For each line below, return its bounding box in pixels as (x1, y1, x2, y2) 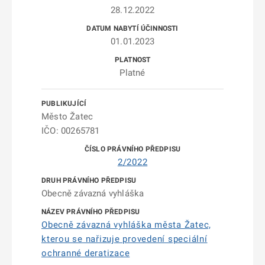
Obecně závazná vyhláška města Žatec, (41, 219, 211, 230)
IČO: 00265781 (41, 125, 100, 136)
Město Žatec (41, 111, 93, 122)
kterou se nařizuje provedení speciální (41, 234, 208, 244)
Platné (119, 67, 146, 78)
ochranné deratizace (41, 248, 130, 258)
